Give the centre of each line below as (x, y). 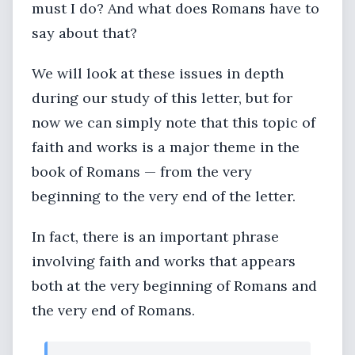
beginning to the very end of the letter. (164, 196)
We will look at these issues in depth (158, 73)
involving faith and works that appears (164, 261)
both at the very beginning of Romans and (174, 286)
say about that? (84, 33)
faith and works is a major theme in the (166, 147)
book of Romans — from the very (142, 172)
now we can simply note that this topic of (174, 122)
